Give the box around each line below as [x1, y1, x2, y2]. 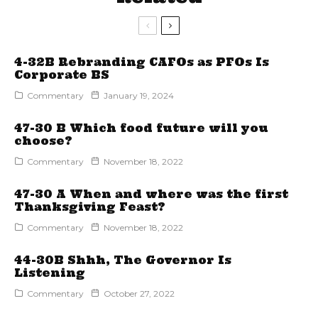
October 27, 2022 [104, 288, 175, 299]
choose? [14, 134, 72, 148]
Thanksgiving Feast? [14, 200, 165, 214]
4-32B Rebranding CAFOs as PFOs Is [14, 55, 269, 69]
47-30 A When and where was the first [14, 187, 288, 201]
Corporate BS [14, 68, 109, 82]
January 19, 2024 [104, 90, 174, 101]
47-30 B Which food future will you [14, 121, 268, 135]
